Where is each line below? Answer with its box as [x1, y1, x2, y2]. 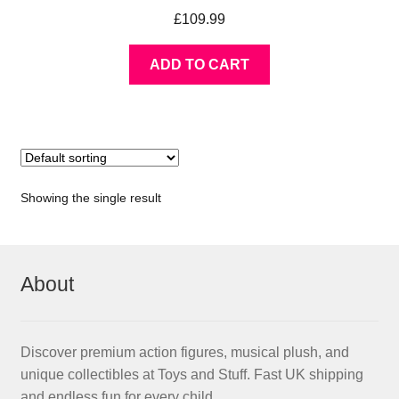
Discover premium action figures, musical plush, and [20, 345, 349, 361]
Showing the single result [20, 191, 161, 206]
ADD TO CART [150, 57, 249, 73]
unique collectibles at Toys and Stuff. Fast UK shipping [20, 367, 363, 383]
